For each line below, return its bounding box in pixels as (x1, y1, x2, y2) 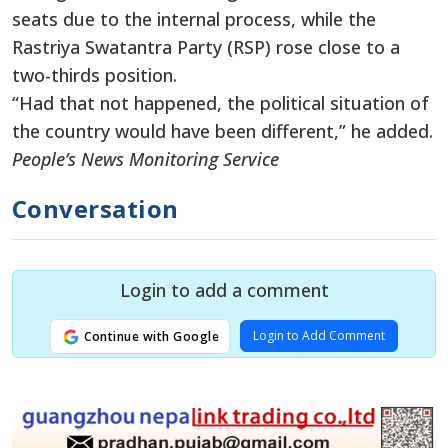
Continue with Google (80, 327, 220, 345)
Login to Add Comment (253, 326, 386, 344)
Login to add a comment (119, 277, 329, 302)
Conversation (12, 191, 179, 225)
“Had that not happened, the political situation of (12, 90, 429, 115)
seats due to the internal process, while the (12, 6, 376, 31)
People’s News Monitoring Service (12, 146, 279, 171)
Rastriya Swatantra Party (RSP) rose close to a (12, 34, 400, 59)
